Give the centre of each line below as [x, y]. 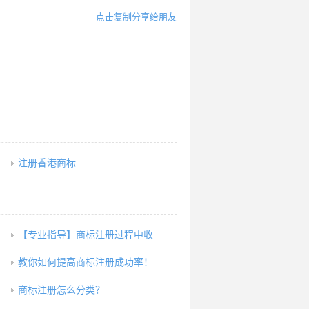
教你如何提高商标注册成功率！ [86, 262]
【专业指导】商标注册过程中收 [86, 235]
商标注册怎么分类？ [61, 290]
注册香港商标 [47, 163]
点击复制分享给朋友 [136, 17]
